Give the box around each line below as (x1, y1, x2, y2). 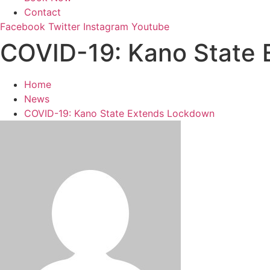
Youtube (131, 20, 169, 33)
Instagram (83, 20, 128, 33)
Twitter (48, 20, 80, 33)
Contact (24, 6, 61, 18)
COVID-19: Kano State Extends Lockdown (24, 107, 215, 119)
